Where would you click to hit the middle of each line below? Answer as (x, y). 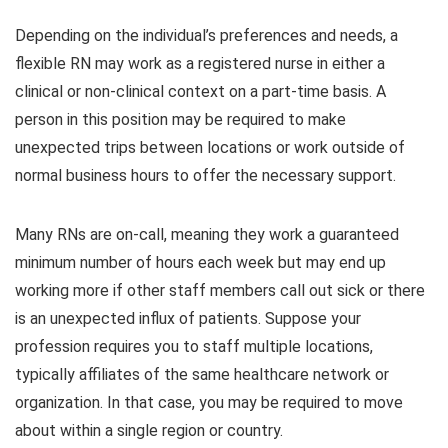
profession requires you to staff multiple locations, (194, 347)
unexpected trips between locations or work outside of (210, 148)
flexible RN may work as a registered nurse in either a (200, 64)
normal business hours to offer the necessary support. (205, 176)
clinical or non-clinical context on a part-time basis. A (200, 92)
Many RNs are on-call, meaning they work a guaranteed (207, 235)
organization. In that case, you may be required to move (209, 403)
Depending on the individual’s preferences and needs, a (206, 36)
